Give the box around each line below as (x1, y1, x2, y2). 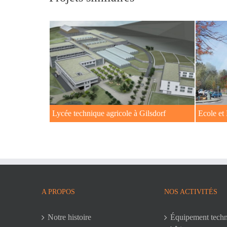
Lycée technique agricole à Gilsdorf (52, 108, 166, 118)
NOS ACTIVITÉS (164, 187, 218, 196)
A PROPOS (42, 187, 75, 196)
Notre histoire (48, 212, 91, 221)
